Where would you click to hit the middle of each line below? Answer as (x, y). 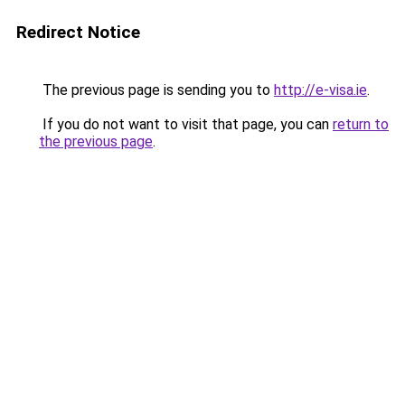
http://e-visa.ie (320, 90)
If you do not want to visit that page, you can (186, 124)
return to (361, 124)
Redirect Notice (78, 32)
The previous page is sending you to (156, 90)
